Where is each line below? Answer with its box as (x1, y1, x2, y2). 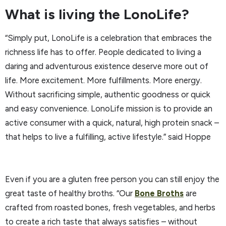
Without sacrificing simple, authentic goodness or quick (5, 89, 210, 99)
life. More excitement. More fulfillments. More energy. (5, 75, 202, 85)
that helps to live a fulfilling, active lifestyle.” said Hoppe (5, 131, 211, 142)
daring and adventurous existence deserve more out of (5, 61, 208, 71)
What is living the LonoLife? (5, 5, 189, 23)
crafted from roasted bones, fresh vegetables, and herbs (5, 202, 215, 212)
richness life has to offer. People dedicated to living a (5, 46, 201, 57)
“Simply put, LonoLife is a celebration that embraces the (5, 32, 212, 43)
